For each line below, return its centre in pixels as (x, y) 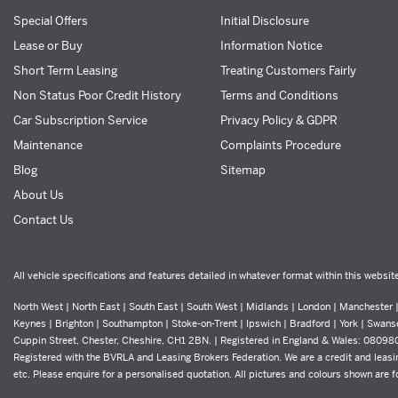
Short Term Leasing (65, 70)
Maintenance (48, 145)
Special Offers (51, 20)
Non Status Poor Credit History (97, 95)
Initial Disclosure (264, 20)
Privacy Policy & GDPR (279, 120)
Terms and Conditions (279, 95)
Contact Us (44, 219)
